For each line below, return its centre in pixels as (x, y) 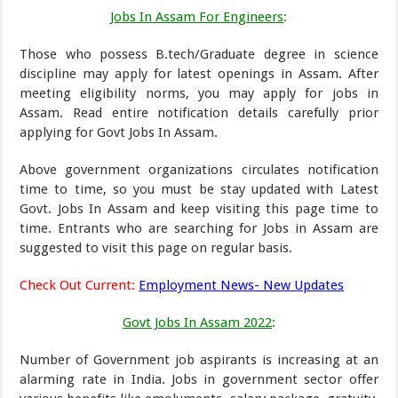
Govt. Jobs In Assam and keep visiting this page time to (199, 209)
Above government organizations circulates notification (199, 170)
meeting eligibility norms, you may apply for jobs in (199, 93)
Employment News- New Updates (242, 285)
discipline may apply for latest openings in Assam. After (199, 74)
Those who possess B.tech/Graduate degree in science (199, 54)
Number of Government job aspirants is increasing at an (199, 360)
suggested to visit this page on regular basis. (156, 248)
